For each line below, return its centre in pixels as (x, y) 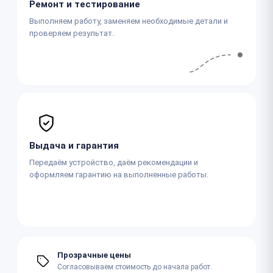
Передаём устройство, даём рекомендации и (114, 162)
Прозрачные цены (94, 255)
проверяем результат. (72, 33)
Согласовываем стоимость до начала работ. (135, 267)
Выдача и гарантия (74, 145)
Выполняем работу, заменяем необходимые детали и (129, 21)
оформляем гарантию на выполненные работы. (119, 174)
